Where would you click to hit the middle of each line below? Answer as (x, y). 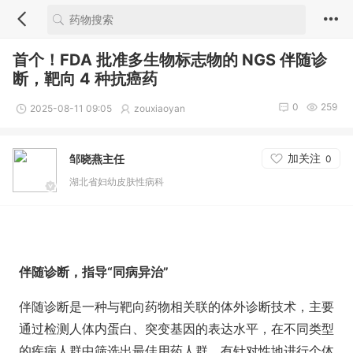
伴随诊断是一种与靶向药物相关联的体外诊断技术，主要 (176, 307)
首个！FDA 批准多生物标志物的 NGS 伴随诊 (170, 60)
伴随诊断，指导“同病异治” (94, 272)
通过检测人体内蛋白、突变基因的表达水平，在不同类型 (176, 329)
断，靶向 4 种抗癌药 (85, 79)
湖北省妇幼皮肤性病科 (117, 182)
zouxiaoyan (160, 108)
